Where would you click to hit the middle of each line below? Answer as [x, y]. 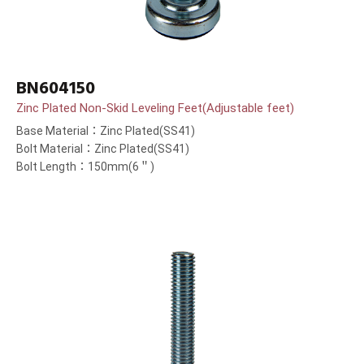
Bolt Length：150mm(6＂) [85, 167]
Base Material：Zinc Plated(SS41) [106, 131]
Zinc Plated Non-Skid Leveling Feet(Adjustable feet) [155, 108]
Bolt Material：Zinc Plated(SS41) [103, 149]
